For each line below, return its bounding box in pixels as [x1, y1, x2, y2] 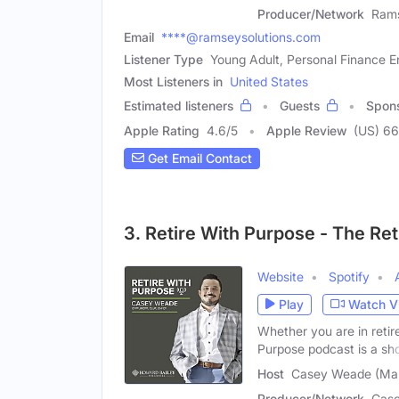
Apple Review [266, 122, 346, 138]
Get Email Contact [144, 151, 252, 167]
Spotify [329, 268, 370, 284]
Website [257, 268, 304, 284]
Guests [280, 97, 320, 113]
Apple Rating [124, 122, 199, 138]
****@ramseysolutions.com [161, 28, 321, 45]
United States [230, 73, 308, 89]
